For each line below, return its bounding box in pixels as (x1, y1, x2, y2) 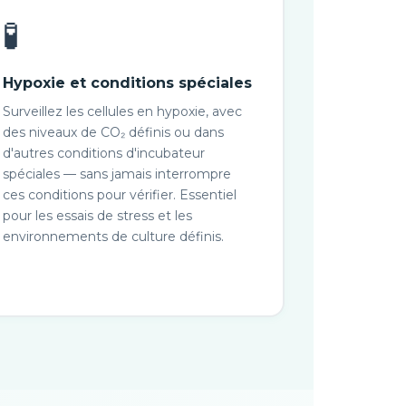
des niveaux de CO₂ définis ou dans (2, 124, 224, 140)
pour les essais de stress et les (2, 208, 192, 224)
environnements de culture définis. (2, 228, 224, 245)
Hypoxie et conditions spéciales (2, 74, 252, 92)
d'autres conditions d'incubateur (2, 145, 205, 161)
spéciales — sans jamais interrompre (2, 166, 231, 182)
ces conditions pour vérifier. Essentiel (2, 187, 237, 203)
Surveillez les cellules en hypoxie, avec (2, 103, 242, 120)
